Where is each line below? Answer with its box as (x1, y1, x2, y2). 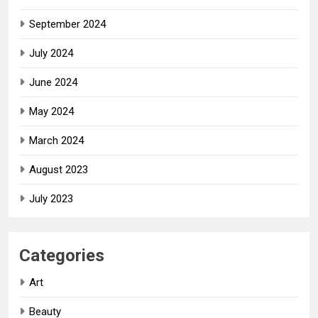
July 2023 (29, 192, 73, 205)
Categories (19, 245, 104, 265)
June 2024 (29, 75, 77, 89)
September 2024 (29, 17, 106, 31)
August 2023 (29, 163, 88, 176)
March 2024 (29, 133, 84, 147)
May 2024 (29, 104, 74, 118)
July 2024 (29, 46, 73, 60)
